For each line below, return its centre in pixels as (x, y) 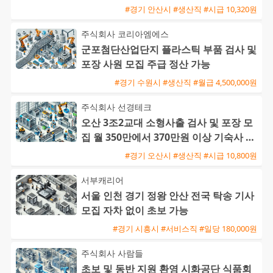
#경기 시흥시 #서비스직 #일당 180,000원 (185, 228)
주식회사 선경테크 (116, 107)
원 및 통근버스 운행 (124, 152)
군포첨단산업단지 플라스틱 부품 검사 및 (169, 50)
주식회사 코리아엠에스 (125, 34)
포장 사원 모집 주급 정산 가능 (146, 64)
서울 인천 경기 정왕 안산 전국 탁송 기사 (168, 196)
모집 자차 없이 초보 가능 (135, 211)
